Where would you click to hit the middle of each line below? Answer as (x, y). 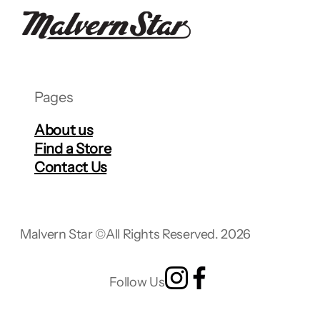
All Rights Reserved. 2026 (178, 234)
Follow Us (137, 282)
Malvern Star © (63, 234)
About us (64, 130)
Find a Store (73, 149)
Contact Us (71, 167)
